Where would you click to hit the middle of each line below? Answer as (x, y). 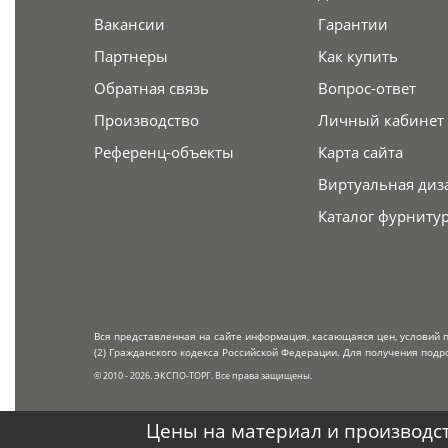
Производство (146, 120)
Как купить (358, 56)
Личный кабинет (381, 120)
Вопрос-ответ (367, 88)
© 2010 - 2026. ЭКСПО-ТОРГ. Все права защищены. (202, 376)
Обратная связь (151, 88)
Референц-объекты (163, 152)
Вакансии (129, 24)
